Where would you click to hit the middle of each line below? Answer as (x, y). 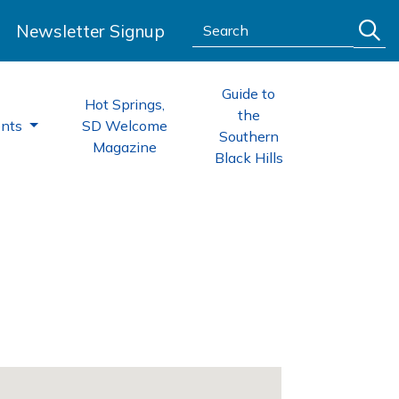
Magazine (124, 147)
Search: (216, 23)
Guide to (249, 94)
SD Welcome (124, 126)
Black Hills (248, 158)
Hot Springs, (124, 104)
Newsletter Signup (90, 31)
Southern (248, 136)
